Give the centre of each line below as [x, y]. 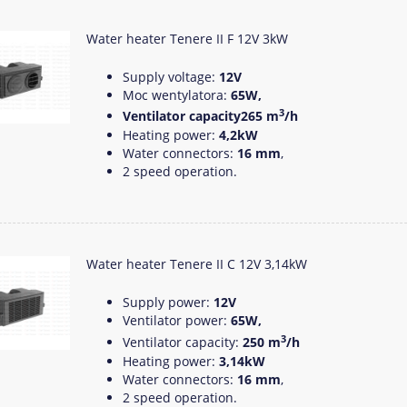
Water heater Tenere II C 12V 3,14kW [197, 264]
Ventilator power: [177, 321]
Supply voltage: [171, 76]
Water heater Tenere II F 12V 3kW [187, 38]
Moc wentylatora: [177, 94]
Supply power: [168, 303]
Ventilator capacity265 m [201, 116]
